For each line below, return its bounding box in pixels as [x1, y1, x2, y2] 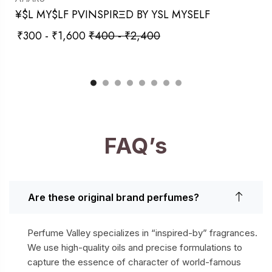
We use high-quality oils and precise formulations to [27, 242, 242, 254]
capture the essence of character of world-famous [27, 256, 241, 268]
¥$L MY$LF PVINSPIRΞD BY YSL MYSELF [15, 7, 210, 23]
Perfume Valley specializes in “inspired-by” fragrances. [27, 227, 257, 239]
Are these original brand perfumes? [28, 191, 199, 204]
